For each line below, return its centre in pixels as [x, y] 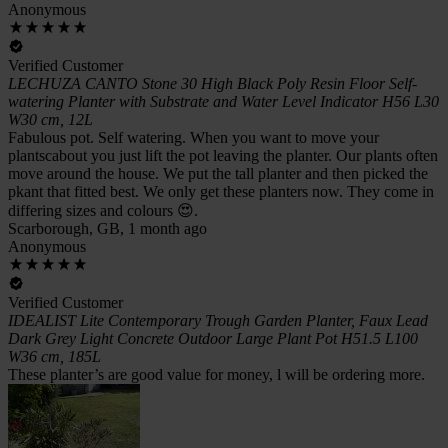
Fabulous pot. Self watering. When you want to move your [193, 137]
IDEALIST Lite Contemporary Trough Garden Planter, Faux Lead [218, 320]
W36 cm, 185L [54, 356]
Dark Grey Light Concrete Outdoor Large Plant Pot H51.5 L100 [213, 338]
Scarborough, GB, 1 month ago [107, 228]
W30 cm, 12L [50, 119]
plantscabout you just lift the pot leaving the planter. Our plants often [223, 155]
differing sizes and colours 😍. [103, 210]
